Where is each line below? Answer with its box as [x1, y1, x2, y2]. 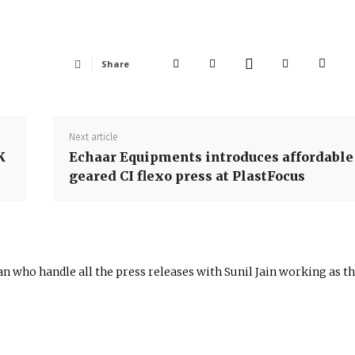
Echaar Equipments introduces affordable [68, 149, 353, 166]
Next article [68, 132, 118, 143]
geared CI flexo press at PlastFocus [68, 168, 305, 185]
